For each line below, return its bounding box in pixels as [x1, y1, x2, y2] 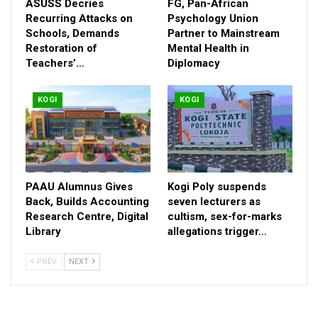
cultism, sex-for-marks [168, 209, 282, 223]
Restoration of [26, 41, 97, 55]
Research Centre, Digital [26, 209, 148, 223]
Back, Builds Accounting [26, 194, 149, 208]
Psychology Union [168, 11, 258, 25]
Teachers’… [26, 56, 84, 70]
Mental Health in [168, 41, 249, 55]
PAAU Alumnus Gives [26, 180, 133, 193]
